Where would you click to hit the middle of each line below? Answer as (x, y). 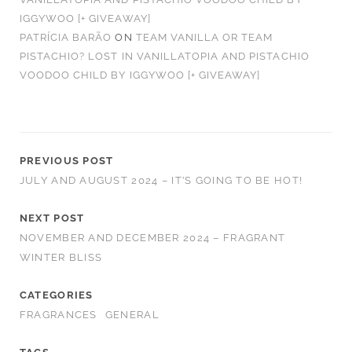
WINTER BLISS (61, 257)
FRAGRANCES (58, 314)
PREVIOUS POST (66, 160)
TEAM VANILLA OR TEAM (204, 37)
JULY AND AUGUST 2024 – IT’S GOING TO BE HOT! (161, 180)
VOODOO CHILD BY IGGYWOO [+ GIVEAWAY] (140, 75)
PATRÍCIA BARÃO (66, 37)
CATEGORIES (56, 295)
